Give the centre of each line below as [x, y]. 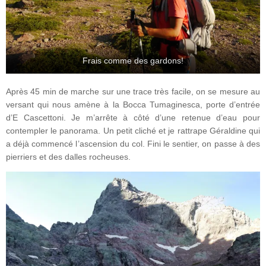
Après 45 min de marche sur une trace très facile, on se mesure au [133, 91]
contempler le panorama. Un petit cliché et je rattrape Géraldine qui [133, 131]
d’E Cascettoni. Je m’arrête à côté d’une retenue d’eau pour [133, 118]
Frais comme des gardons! [133, 61]
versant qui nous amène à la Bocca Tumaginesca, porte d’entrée [133, 104]
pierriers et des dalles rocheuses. [68, 157]
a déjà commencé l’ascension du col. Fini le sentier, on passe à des [133, 144]
